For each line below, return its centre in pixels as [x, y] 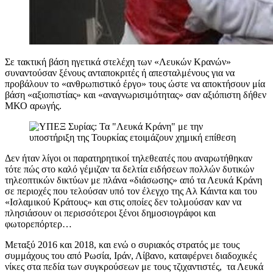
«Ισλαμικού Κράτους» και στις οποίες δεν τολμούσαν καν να [123, 202]
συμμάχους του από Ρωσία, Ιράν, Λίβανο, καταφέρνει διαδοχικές [131, 256]
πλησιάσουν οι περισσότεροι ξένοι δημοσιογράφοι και [110, 213]
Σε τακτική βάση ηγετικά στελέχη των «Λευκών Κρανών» [118, 62]
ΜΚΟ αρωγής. [33, 106]
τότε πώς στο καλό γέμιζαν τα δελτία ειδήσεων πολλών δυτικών [129, 169]
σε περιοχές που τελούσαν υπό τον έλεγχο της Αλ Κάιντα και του [131, 191]
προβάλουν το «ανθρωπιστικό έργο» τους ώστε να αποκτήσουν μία [135, 84]
